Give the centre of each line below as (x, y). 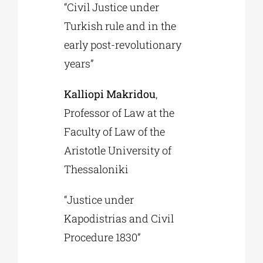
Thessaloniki (97, 169)
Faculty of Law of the (115, 132)
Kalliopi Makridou (110, 94)
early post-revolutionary (123, 45)
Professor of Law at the (119, 113)
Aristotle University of (118, 151)
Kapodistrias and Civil (119, 219)
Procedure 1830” (102, 237)
